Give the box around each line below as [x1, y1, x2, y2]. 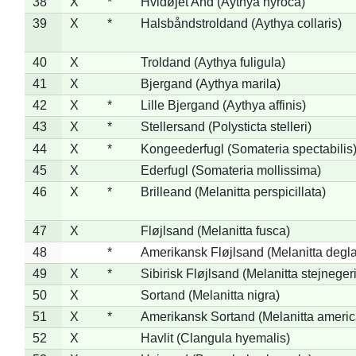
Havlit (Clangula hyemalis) [140, 331, 290, 345]
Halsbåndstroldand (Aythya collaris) [140, 16, 342, 30]
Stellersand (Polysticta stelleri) [140, 119, 311, 133]
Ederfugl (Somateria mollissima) [140, 163, 321, 177]
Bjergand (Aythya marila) [140, 76, 281, 91]
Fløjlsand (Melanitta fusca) [140, 223, 290, 238]
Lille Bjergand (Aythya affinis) [140, 98, 306, 112]
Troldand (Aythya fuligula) [140, 55, 285, 69]
